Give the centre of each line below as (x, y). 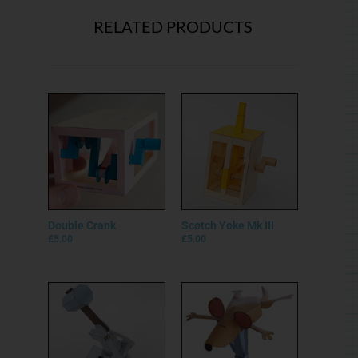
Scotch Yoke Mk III (227, 226)
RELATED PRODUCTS (173, 26)
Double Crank (82, 226)
